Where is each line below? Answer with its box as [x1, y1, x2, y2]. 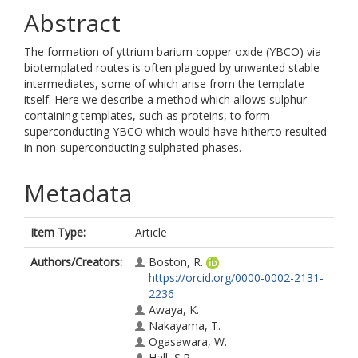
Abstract [24, 6, 121, 39]
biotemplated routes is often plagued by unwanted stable [24, 60, 320, 75]
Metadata [24, 177, 132, 209]
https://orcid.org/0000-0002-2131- [149, 270, 324, 285]
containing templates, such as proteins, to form [24, 108, 270, 123]
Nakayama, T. [149, 318, 221, 333]
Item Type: [30, 225, 86, 240]
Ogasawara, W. [149, 334, 227, 349]
